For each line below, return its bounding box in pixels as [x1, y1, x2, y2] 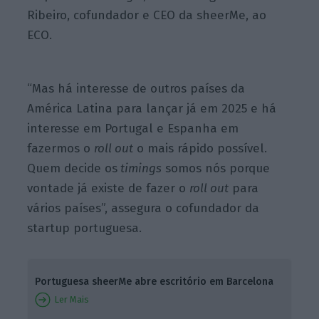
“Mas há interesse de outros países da [27, 80, 246, 96]
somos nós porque [162, 160, 271, 176]
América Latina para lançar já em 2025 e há [27, 100, 277, 116]
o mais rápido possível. [133, 140, 268, 156]
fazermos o [27, 140, 95, 156]
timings [117, 160, 162, 176]
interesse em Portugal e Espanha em [27, 120, 239, 136]
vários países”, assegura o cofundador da [27, 200, 260, 216]
